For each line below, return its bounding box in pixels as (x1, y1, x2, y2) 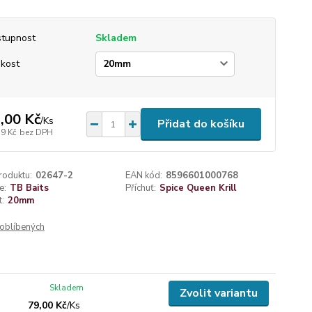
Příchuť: (125, 182, 157, 194)
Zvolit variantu (179, 286, 258, 301)
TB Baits (9, 182, 49, 194)
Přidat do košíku (157, 116, 244, 132)
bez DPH (19, 126, 53, 138)
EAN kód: (125, 169, 163, 182)
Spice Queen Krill (159, 182, 237, 194)
